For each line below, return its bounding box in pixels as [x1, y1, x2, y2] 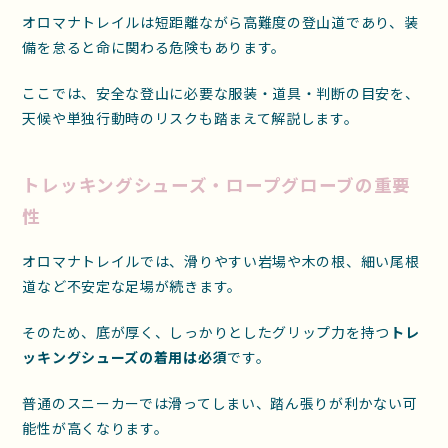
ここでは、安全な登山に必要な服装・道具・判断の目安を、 [22, 82, 420, 103]
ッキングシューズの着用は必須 [22, 346, 228, 367]
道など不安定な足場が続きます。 [22, 275, 242, 296]
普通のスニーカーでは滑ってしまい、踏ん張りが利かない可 [22, 392, 418, 413]
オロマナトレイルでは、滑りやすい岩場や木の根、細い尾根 [22, 250, 420, 271]
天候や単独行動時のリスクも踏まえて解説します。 [22, 107, 359, 128]
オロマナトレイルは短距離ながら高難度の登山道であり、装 [22, 11, 419, 32]
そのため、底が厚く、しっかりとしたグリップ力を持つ [22, 321, 390, 342]
